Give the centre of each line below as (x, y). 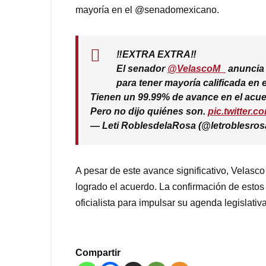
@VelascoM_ (197, 69)
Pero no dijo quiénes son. (149, 112)
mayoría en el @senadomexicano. (147, 10)
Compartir (98, 253)
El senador (142, 69)
